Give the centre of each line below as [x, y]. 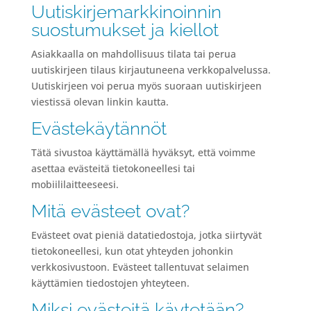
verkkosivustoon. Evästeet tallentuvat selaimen [140, 267]
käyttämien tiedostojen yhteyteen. [110, 283]
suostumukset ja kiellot [125, 30]
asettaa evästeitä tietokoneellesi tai [113, 168]
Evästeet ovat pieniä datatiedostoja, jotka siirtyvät [146, 235]
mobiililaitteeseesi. [75, 184]
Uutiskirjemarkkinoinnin [126, 12]
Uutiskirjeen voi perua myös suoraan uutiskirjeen [146, 86]
